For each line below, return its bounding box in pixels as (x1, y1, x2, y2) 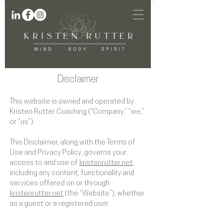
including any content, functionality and (10, 170, 134, 177)
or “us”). (10, 119, 35, 126)
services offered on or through (10, 180, 109, 187)
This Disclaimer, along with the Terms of (10, 139, 135, 146)
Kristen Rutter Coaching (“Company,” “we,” (10, 109, 144, 116)
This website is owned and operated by (10, 98, 134, 106)
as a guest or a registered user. (10, 200, 109, 208)
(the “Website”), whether (63, 190, 145, 198)
